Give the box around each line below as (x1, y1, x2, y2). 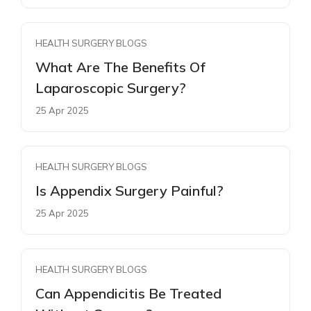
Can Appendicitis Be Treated (35, 284, 221, 302)
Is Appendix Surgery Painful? (35, 181, 224, 199)
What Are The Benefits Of (35, 58, 205, 76)
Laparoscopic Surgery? (35, 78, 186, 96)
